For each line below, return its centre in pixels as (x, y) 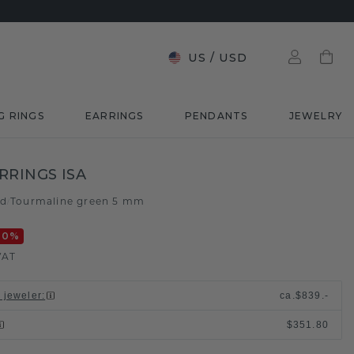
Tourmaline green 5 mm (77, 201)
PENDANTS (216, 116)
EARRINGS (114, 116)
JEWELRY (315, 116)
